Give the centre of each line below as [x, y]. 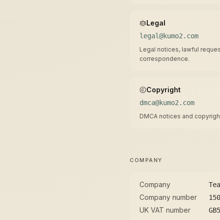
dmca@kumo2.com [167, 103]
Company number [168, 197]
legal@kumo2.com [169, 36]
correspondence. [165, 59]
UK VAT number [165, 210]
